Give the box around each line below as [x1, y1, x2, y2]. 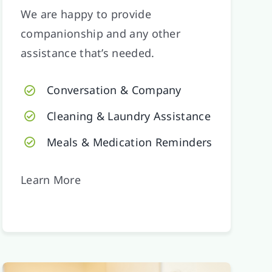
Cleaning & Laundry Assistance [47, 109, 211, 124]
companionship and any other [20, 26, 181, 41]
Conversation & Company [47, 83, 182, 98]
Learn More [20, 172, 81, 187]
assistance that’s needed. [20, 46, 155, 61]
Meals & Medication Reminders [47, 134, 212, 149]
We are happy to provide [20, 7, 151, 22]
